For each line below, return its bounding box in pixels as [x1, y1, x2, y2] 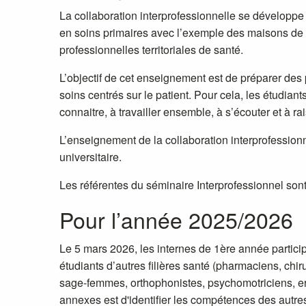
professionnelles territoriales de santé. [59, 42, 243, 58]
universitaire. [59, 149, 122, 165]
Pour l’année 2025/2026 [59, 204, 293, 236]
